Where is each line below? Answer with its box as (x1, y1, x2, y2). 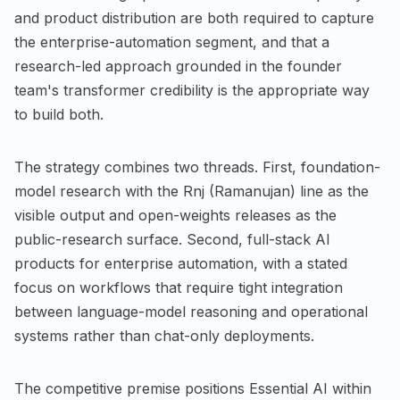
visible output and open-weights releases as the (14, 206, 337, 225)
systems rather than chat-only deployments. (14, 327, 314, 346)
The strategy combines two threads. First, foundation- (14, 158, 380, 177)
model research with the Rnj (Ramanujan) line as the (14, 182, 369, 201)
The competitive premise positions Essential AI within (14, 379, 371, 398)
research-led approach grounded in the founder (14, 57, 342, 76)
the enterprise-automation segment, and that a (14, 33, 329, 52)
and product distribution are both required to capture (14, 9, 374, 28)
